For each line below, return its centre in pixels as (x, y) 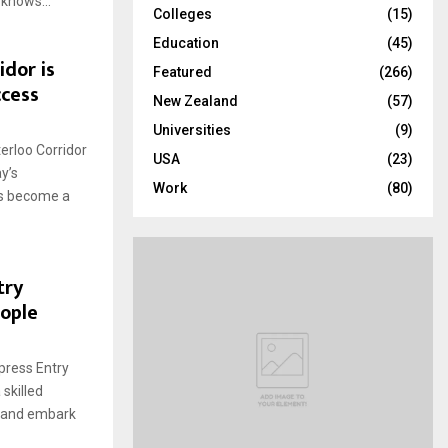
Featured (182, 72)
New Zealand (195, 101)
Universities (192, 130)
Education (186, 43)
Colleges (182, 14)
